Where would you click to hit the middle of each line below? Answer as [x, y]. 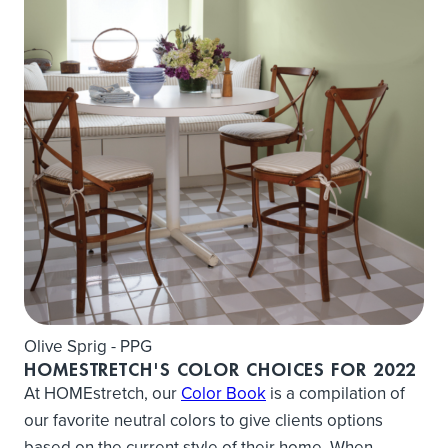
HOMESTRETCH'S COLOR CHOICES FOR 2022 [220, 369]
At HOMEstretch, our [102, 392]
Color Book [223, 392]
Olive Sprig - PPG [88, 345]
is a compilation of [335, 392]
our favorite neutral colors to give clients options [203, 419]
